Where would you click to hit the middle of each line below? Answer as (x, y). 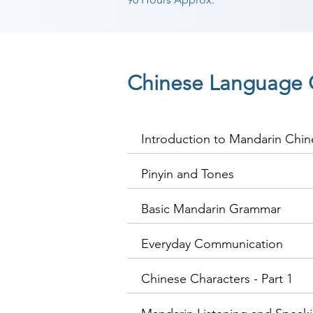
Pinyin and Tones (188, 174)
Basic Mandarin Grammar (211, 209)
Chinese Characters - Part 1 (217, 279)
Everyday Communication (212, 244)
